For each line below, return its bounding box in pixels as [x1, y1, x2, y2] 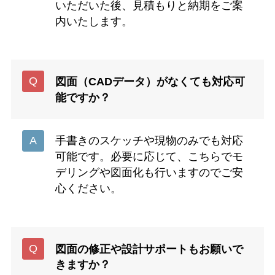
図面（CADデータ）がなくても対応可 [55, 75, 245, 88]
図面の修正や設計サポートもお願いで [55, 242, 243, 255]
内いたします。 [55, 15, 133, 28]
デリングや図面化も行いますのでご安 [55, 166, 243, 179]
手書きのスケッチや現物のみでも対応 [55, 134, 243, 147]
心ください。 [55, 182, 122, 195]
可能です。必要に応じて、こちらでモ [55, 150, 243, 163]
